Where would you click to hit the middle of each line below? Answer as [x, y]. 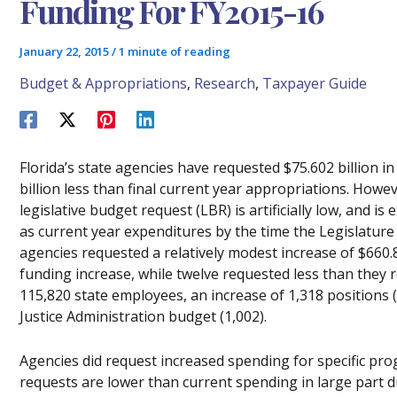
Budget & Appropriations [103, 83]
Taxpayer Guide [315, 83]
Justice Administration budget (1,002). [143, 316]
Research [225, 83]
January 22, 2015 [66, 51]
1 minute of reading [175, 51]
